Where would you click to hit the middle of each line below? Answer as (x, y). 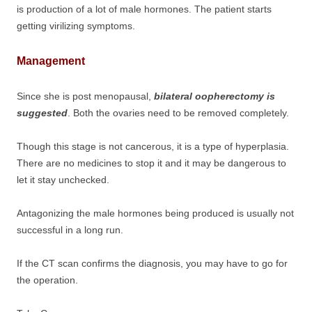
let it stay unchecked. (63, 180)
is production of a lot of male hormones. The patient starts (144, 9)
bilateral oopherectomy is (213, 96)
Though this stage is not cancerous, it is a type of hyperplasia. (153, 146)
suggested (42, 113)
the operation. (47, 280)
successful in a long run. (70, 230)
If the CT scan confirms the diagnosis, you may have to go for (152, 263)
